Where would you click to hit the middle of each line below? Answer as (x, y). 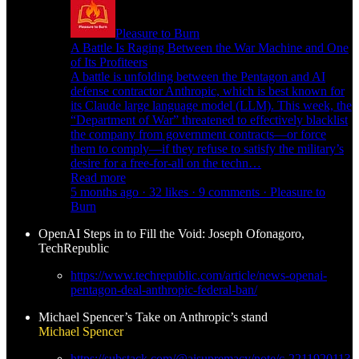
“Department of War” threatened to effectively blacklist (209, 119)
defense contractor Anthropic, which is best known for (208, 91)
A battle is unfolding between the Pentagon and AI (198, 76)
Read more (98, 177)
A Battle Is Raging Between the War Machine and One (210, 47)
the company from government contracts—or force (198, 134)
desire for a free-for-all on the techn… (166, 163)
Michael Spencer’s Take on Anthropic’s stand (153, 317)
